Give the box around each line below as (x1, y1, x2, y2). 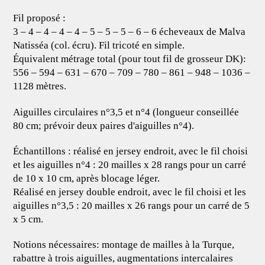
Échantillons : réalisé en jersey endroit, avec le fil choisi (13, 145, 248, 157)
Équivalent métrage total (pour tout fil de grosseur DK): (13, 53, 247, 65)
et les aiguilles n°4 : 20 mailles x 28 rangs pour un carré (13, 159, 247, 170)
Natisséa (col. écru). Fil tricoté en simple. (13, 40, 185, 51)
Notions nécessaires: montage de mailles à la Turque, (13, 239, 235, 251)
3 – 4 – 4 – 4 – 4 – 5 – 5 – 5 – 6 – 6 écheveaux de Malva (13, 26, 246, 38)
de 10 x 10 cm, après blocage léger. (13, 172, 160, 184)
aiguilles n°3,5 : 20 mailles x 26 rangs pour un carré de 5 (13, 199, 250, 211)
